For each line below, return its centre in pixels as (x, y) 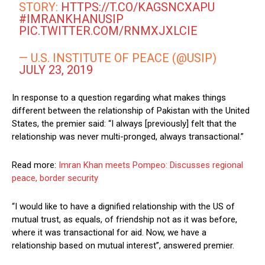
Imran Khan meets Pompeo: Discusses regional (151, 165)
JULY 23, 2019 (56, 70)
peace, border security (55, 178)
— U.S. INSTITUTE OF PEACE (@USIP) (118, 58)
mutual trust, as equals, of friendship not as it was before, (125, 220)
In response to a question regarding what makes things (119, 98)
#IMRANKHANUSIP (72, 19)
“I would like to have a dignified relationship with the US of (123, 207)
